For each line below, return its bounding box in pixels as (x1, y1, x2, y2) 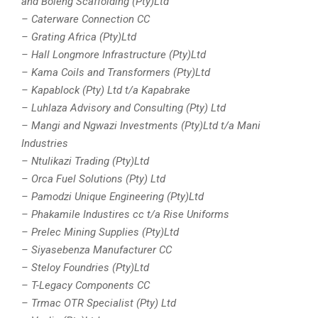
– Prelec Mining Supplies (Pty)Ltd (21, 226, 179, 239)
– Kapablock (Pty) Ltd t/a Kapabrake (21, 84, 190, 97)
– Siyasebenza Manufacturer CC (21, 243, 172, 257)
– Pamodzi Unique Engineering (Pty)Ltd (21, 190, 204, 204)
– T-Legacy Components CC (21, 279, 150, 292)
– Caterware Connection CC (21, 13, 150, 26)
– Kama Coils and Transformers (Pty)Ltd (21, 66, 210, 79)
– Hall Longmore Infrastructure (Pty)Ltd (21, 48, 206, 62)
